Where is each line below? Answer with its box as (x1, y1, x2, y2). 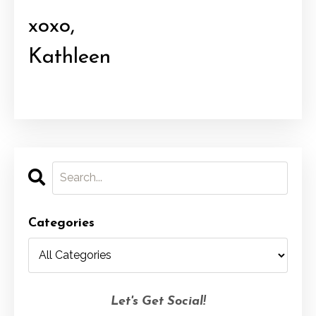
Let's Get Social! (110, 294, 206, 308)
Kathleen (28, 46, 111, 68)
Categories (28, 216, 95, 230)
